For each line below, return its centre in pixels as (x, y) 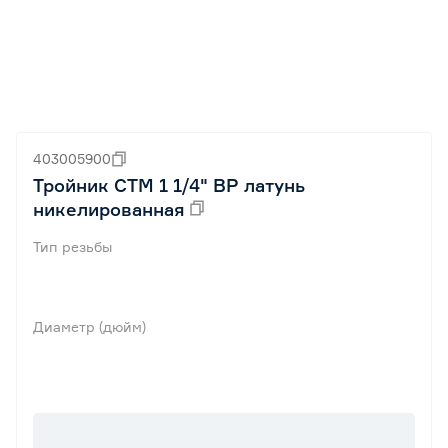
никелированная (109, 209)
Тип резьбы (72, 246)
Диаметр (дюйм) (89, 326)
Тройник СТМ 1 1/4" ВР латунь (169, 185)
